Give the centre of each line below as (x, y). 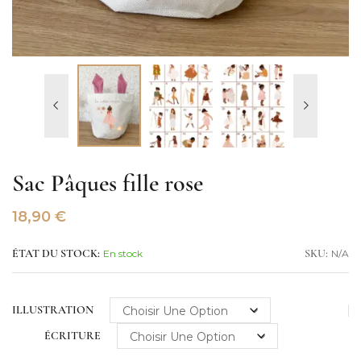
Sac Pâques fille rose (108, 185)
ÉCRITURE (73, 336)
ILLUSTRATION (53, 310)
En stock (123, 254)
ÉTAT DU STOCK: (56, 255)
